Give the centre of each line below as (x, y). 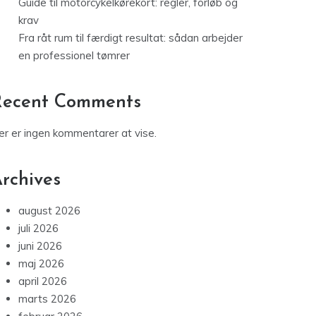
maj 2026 (41, 265)
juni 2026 (40, 248)
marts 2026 (47, 300)
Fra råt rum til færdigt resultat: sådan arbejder (130, 39)
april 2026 (43, 283)
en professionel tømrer (74, 57)
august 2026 (49, 212)
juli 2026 (38, 230)
